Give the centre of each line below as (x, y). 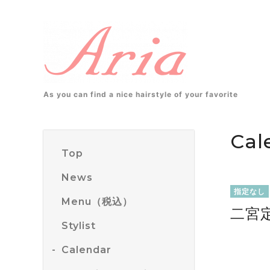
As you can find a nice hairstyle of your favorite (141, 94)
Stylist (79, 226)
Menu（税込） (97, 202)
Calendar (86, 250)
